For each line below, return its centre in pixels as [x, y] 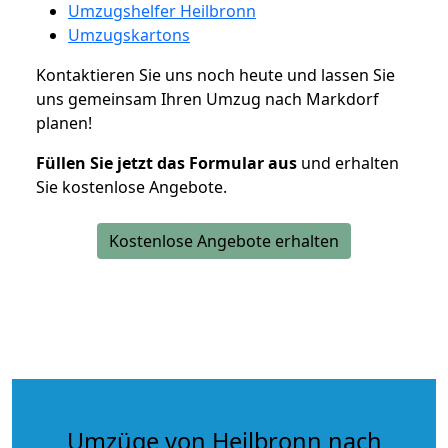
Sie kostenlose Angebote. [131, 186]
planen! [64, 122]
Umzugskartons [129, 34]
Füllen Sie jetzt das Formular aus [166, 162]
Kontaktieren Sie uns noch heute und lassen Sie [215, 74]
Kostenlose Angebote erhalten [224, 240]
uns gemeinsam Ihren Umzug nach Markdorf [207, 98]
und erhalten [348, 162]
